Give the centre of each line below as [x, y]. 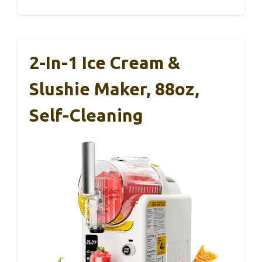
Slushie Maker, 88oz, [114, 89]
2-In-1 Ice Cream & [105, 63]
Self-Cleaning [86, 116]
